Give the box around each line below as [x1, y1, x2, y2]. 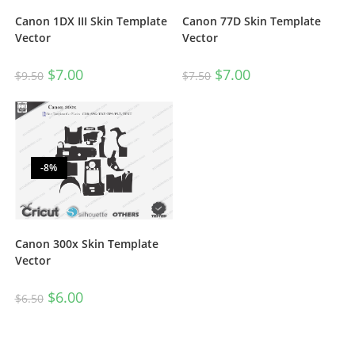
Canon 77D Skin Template [182, 13, 322, 29]
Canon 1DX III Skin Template [14, 13, 167, 29]
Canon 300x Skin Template [14, 236, 158, 252]
